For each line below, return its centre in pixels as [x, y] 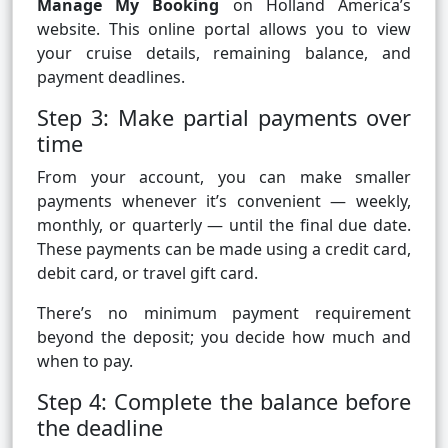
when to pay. [85, 361]
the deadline [100, 428]
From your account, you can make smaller [224, 177]
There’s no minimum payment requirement [224, 313]
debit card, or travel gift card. [147, 273]
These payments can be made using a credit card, [224, 249]
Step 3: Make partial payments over [224, 118]
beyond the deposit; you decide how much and [224, 337]
